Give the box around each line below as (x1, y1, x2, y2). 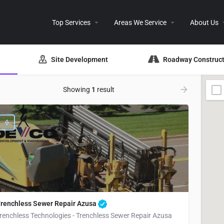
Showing (62, 85, 91, 93)
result (95, 85, 114, 93)
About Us (190, 18, 218, 26)
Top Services (52, 18, 90, 26)
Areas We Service (114, 18, 166, 26)
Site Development (51, 55, 108, 63)
